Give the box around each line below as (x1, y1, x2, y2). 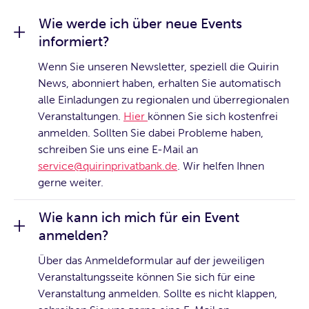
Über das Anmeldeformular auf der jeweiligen (38, 253, 264, 267)
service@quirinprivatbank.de (38, 159, 177, 172)
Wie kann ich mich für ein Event (39, 208, 239, 226)
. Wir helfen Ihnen (177, 159, 264, 172)
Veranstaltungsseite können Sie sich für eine (38, 270, 255, 283)
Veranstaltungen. (38, 109, 123, 123)
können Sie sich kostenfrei (148, 109, 278, 123)
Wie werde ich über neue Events (39, 14, 242, 32)
